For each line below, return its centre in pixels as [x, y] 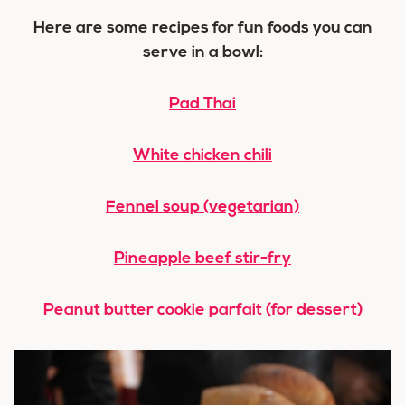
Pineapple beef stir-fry [202, 259]
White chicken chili [202, 155]
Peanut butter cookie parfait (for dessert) [202, 310]
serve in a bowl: [202, 52]
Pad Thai [202, 104]
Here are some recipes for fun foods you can [202, 28]
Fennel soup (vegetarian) [202, 207]
